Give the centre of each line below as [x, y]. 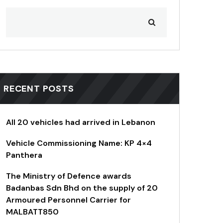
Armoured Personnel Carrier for [68, 200]
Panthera [24, 155]
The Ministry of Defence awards [69, 176]
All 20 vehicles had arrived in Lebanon [81, 122]
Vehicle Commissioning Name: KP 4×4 [79, 143]
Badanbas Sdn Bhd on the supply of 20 [82, 188]
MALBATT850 [32, 212]
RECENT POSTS [39, 89]
